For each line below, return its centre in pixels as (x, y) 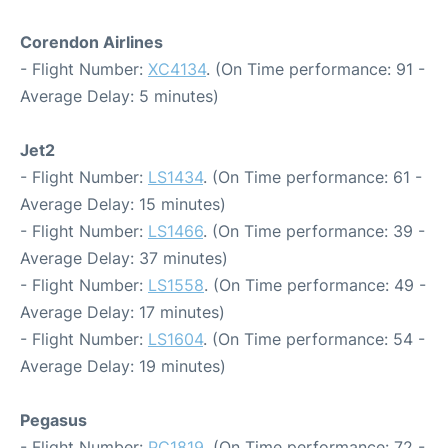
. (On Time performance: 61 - (312, 176)
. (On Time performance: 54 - (314, 338)
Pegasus (53, 419)
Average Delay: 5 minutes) (119, 95)
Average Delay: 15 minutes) (123, 203)
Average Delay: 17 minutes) (122, 311)
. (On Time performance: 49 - (315, 284)
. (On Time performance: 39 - (314, 230)
